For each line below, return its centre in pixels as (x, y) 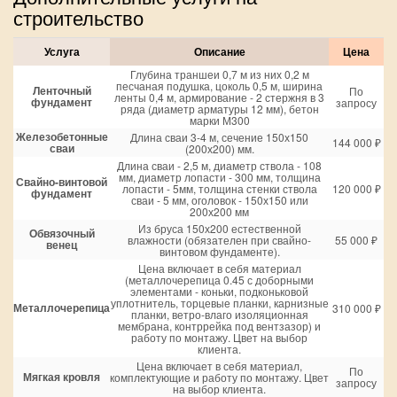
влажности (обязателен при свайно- (219, 239)
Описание (219, 51)
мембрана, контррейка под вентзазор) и (219, 325)
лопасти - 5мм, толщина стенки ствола (219, 188)
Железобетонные (62, 136)
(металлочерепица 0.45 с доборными (219, 279)
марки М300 (219, 120)
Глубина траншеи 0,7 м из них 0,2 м (219, 74)
